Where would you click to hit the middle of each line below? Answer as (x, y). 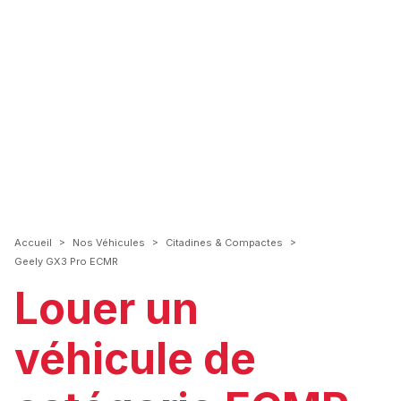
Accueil (33, 243)
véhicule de (135, 358)
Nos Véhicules (109, 243)
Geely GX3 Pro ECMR (66, 261)
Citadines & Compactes (224, 243)
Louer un (107, 308)
